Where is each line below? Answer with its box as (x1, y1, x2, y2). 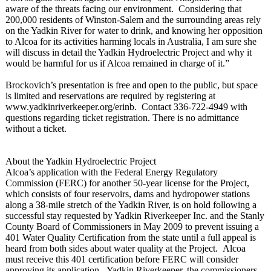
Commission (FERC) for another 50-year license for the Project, (5, 178, 249, 188)
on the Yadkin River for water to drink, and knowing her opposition (5, 25, 263, 36)
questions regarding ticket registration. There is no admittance (5, 113, 239, 123)
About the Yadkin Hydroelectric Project (5, 156, 156, 166)
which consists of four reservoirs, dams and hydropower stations (5, 189, 250, 199)
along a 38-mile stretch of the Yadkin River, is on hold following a (5, 200, 256, 210)
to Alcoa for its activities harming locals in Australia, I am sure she (5, 36, 256, 47)
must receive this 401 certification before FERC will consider (5, 254, 238, 264)
